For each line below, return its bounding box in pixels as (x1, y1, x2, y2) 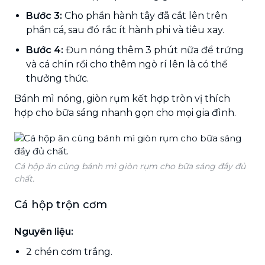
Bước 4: (26, 44, 63, 56)
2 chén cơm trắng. (26, 245, 112, 257)
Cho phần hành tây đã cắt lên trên (62, 9, 227, 21)
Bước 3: (26, 9, 62, 21)
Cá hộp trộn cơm (14, 198, 107, 211)
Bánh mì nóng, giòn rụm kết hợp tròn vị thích (14, 92, 230, 104)
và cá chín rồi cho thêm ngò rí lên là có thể (26, 58, 228, 70)
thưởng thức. (26, 72, 89, 84)
